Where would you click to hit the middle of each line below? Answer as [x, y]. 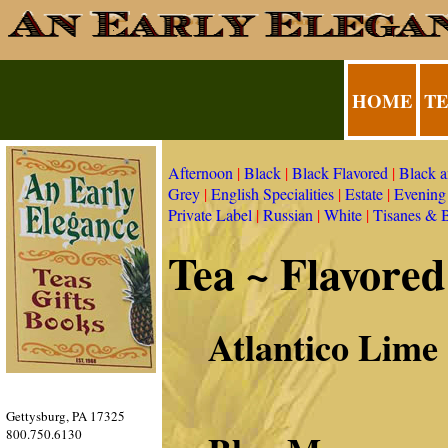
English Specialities [274, 193]
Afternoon [200, 172]
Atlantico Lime [323, 347]
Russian [288, 214]
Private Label [212, 214]
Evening [420, 193]
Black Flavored [342, 172]
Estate [364, 193]
